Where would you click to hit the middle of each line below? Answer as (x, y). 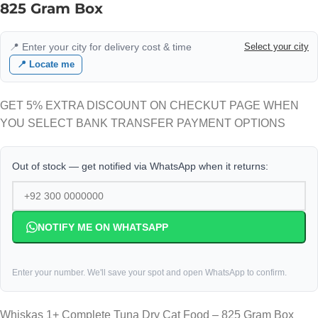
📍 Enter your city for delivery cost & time (100, 47)
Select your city (276, 46)
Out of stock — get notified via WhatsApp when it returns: (140, 166)
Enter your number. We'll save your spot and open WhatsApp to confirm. (149, 273)
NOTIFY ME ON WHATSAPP (103, 227)
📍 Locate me (46, 64)
